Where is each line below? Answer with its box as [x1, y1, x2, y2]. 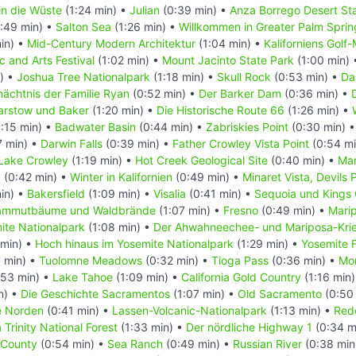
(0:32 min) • [142, 253, 211, 267]
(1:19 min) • [68, 153, 135, 167]
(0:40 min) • [268, 153, 338, 167]
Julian [130, 2, 160, 17]
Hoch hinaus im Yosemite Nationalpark [35, 236, 234, 250]
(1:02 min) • [95, 52, 162, 67]
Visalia [153, 186, 186, 200]
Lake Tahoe [52, 269, 113, 284]
